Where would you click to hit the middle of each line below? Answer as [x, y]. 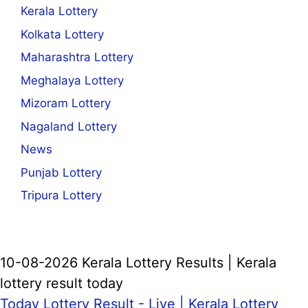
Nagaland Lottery [69, 126]
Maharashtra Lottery [77, 57]
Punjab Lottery [61, 172]
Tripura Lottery [61, 196]
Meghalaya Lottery [72, 80]
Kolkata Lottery [62, 34]
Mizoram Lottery [66, 103]
